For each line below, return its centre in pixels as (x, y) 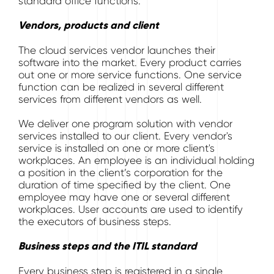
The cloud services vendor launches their (117, 50)
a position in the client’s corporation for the (120, 172)
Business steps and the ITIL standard (108, 246)
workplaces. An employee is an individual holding (136, 160)
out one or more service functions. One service (130, 75)
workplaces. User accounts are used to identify (131, 209)
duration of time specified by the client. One (124, 185)
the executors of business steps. (95, 221)
